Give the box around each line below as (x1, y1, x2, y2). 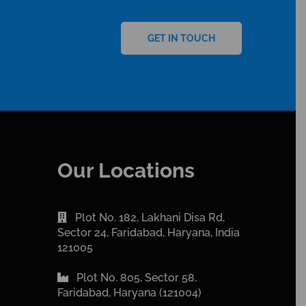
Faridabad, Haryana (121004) (57, 286, 201, 299)
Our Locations (57, 158, 195, 182)
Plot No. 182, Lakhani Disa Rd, (72, 210, 225, 224)
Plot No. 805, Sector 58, (73, 270, 197, 284)
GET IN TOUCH (147, 32, 215, 44)
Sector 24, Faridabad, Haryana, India (57, 225, 240, 239)
